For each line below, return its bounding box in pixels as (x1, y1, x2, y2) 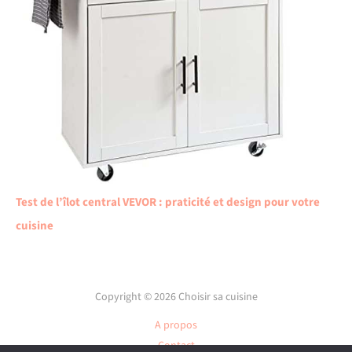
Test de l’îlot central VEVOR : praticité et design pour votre (16, 193, 320, 211)
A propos (155, 317, 197, 333)
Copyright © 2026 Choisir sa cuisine (94, 288, 258, 305)
